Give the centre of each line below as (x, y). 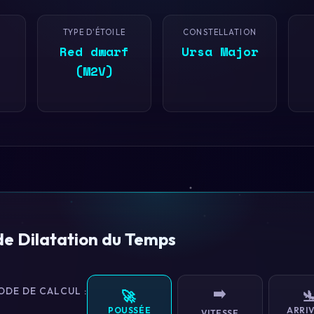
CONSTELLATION (220, 32)
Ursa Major (220, 51)
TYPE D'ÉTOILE (94, 32)
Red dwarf (94, 51)
